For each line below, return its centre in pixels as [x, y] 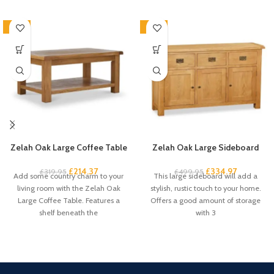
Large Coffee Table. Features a [68, 201]
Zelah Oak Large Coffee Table [68, 148]
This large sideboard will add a [206, 176]
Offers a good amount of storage [206, 201]
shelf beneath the [68, 213]
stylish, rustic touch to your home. [206, 188]
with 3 [206, 213]
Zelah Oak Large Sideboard [206, 148]
